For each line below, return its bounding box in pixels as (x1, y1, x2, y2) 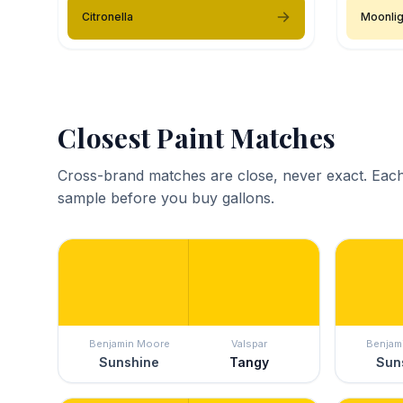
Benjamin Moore (88, 336, 170, 350)
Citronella (82, 9, 133, 23)
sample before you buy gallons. (58, 188, 274, 207)
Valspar (230, 336, 267, 350)
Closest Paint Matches (58, 119, 336, 156)
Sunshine (99, 354, 159, 370)
